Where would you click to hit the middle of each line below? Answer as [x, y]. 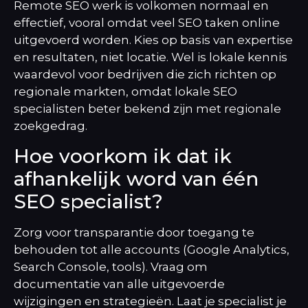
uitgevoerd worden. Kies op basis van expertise [153, 40]
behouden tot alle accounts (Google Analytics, [152, 249]
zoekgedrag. [51, 126]
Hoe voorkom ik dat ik [123, 156]
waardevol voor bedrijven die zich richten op [145, 75]
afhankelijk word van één [136, 178]
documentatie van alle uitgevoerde [119, 284]
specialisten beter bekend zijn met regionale [147, 109]
